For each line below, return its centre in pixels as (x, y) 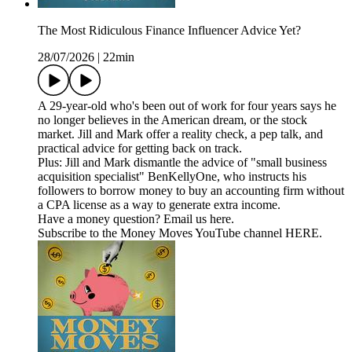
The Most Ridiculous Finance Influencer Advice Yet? (169, 31)
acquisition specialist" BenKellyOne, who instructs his (172, 177)
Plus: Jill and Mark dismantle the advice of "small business (182, 163)
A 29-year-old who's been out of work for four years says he (187, 106)
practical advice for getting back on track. (140, 148)
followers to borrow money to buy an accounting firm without (191, 191)
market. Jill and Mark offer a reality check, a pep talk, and (180, 134)
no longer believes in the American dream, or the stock (172, 120)
